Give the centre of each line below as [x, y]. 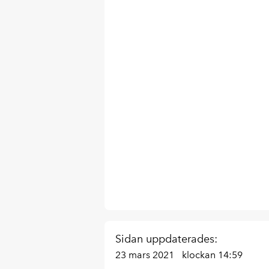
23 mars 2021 [146, 255]
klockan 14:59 [212, 255]
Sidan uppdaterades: [166, 239]
